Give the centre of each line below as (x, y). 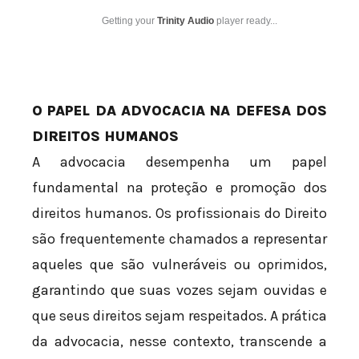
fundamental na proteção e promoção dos (179, 188)
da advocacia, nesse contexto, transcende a (179, 342)
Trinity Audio (186, 21)
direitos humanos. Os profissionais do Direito (179, 214)
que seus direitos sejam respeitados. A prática (179, 316)
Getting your (129, 21)
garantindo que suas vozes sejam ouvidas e (179, 290)
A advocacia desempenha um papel (179, 162)
